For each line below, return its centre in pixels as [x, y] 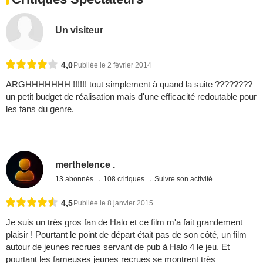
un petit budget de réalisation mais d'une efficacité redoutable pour [131, 96]
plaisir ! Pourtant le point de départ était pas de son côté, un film [126, 235]
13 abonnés [75, 179]
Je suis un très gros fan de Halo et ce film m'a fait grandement [124, 222]
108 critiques [125, 179]
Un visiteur [80, 31]
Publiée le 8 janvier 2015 [113, 203]
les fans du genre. [40, 109]
